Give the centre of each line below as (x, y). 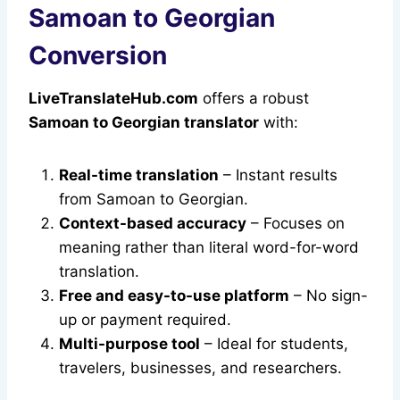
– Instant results (278, 175)
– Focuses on (296, 224)
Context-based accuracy (153, 224)
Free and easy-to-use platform (174, 296)
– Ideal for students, (274, 344)
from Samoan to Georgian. (154, 200)
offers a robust (254, 99)
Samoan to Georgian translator (144, 123)
